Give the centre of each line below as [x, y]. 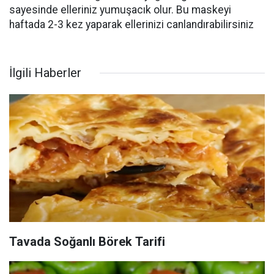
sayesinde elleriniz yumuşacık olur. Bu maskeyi [120, 10]
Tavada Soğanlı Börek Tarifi [87, 242]
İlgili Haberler [45, 73]
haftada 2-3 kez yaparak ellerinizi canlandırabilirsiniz [131, 24]
